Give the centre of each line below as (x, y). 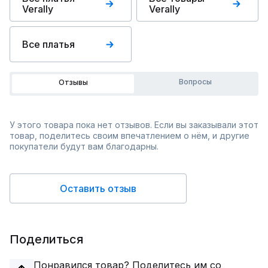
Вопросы (195, 82)
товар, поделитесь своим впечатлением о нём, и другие (130, 135)
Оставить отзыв (98, 188)
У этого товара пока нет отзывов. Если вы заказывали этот (134, 125)
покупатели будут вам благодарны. (84, 146)
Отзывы (73, 82)
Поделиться (46, 239)
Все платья (48, 44)
